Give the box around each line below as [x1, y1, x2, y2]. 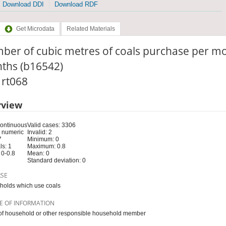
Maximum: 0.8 [27, 142, 66, 150]
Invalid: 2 [27, 128, 52, 136]
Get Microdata [16, 25, 54, 33]
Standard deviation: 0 [27, 156, 86, 164]
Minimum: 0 [27, 135, 59, 143]
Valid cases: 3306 [27, 121, 76, 129]
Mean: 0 [27, 149, 49, 157]
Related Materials [66, 25, 115, 33]
